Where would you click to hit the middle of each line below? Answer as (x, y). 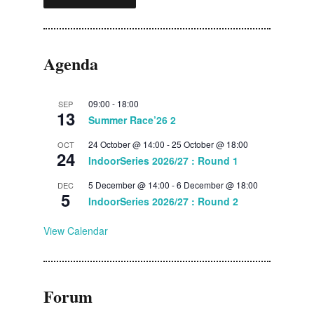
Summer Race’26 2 (132, 120)
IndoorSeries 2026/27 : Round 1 (163, 160)
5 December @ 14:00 (129, 184)
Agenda (70, 63)
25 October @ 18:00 (210, 144)
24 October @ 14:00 (126, 144)
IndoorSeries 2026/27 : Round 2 (163, 201)
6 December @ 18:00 (217, 184)
